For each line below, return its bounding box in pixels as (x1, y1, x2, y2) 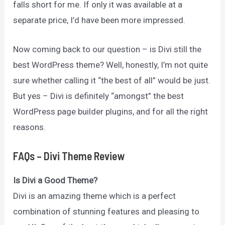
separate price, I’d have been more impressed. (13, 15, 186, 25)
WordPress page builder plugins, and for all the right (13, 106, 208, 117)
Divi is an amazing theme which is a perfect (13, 191, 176, 201)
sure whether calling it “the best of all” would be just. (13, 75, 211, 85)
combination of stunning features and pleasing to (13, 206, 200, 216)
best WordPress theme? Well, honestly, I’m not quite (13, 59, 208, 70)
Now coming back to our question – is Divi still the (13, 44, 202, 54)
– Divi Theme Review (37, 149, 125, 162)
